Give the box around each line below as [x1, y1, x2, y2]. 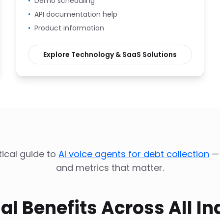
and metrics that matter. [56, 162, 164, 174]
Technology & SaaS [71, 50, 141, 59]
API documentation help [34, 9, 117, 19]
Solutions [141, 50, 177, 59]
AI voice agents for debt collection [58, 148, 209, 160]
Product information [34, 23, 104, 33]
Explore [43, 50, 71, 59]
